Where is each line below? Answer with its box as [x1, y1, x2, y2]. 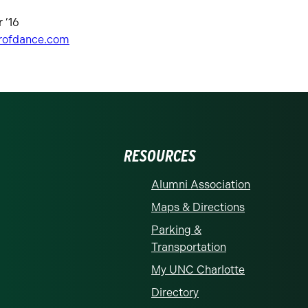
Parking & [151, 223, 201, 236]
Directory [151, 286, 199, 299]
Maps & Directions [151, 201, 245, 214]
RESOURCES [124, 146, 196, 166]
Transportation [151, 241, 226, 254]
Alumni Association [151, 178, 250, 191]
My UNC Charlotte [151, 263, 245, 276]
